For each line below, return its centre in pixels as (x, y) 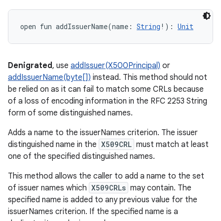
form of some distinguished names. (70, 113)
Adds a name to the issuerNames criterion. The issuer (103, 133)
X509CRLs (109, 188)
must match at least (171, 145)
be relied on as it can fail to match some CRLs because (106, 89)
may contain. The (160, 188)
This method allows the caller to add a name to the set (106, 176)
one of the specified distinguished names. (81, 156)
